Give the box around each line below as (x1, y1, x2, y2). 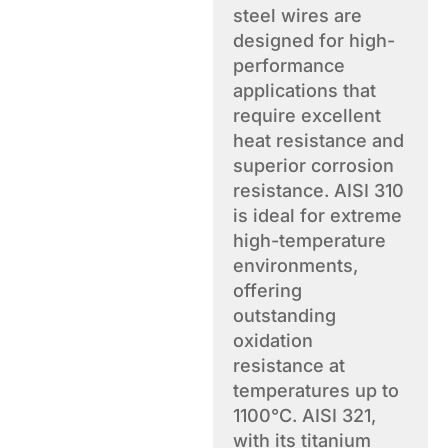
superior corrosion (233, 155, 395, 176)
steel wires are (233, 5, 363, 26)
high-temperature (233, 230, 387, 251)
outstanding (233, 305, 337, 326)
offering (233, 280, 303, 301)
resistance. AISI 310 (233, 180, 405, 201)
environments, (233, 255, 359, 276)
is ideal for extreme (233, 205, 403, 226)
